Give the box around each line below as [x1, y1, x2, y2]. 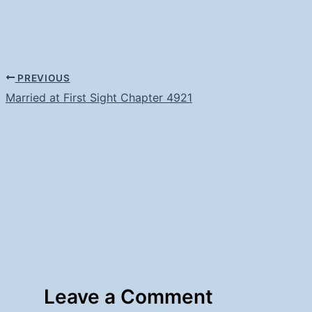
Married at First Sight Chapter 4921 [6, 91, 192, 105]
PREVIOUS [15, 72, 70, 84]
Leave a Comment [44, 284, 213, 309]
